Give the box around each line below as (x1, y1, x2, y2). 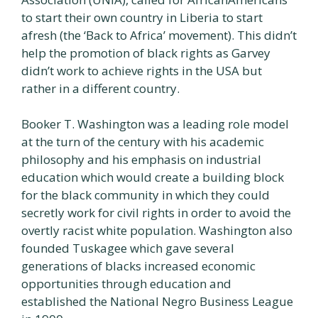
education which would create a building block (21, 169, 284, 185)
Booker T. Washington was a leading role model (21, 116, 289, 132)
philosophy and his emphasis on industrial (21, 151, 261, 168)
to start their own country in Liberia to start (21, 9, 263, 26)
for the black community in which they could (21, 187, 270, 203)
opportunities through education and (21, 275, 231, 292)
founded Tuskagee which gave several (21, 240, 234, 256)
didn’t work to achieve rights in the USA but (21, 62, 262, 79)
